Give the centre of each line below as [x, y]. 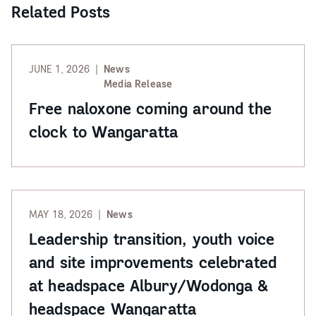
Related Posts [61, 12]
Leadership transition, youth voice [152, 239]
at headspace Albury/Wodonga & [149, 286]
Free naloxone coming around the [150, 109]
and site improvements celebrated [153, 262]
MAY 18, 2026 [61, 214]
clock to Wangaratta [104, 132]
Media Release [138, 84]
